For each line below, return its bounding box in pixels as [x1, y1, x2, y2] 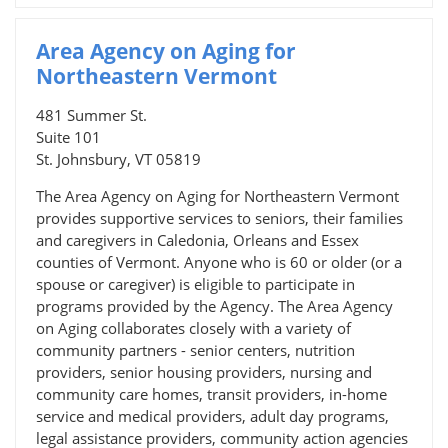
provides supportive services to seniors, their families [36, 207, 403, 228]
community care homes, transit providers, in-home [36, 383, 387, 404]
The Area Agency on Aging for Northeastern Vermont [36, 185, 399, 206]
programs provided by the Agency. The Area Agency [36, 295, 393, 316]
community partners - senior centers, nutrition [36, 339, 355, 360]
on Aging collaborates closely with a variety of [36, 317, 351, 338]
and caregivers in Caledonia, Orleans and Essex [36, 229, 359, 250]
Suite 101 [36, 126, 101, 147]
